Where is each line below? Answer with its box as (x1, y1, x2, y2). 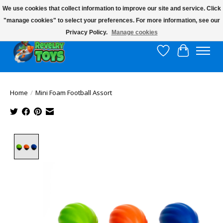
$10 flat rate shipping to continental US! (6, 19, 113, 27)
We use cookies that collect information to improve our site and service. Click (2, 5, 221, 12)
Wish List (163, 50, 197, 62)
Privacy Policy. (65, 29, 109, 36)
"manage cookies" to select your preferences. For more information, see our (3, 17, 220, 24)
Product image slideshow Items (43, 134, 159, 145)
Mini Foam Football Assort (35, 88, 112, 98)
